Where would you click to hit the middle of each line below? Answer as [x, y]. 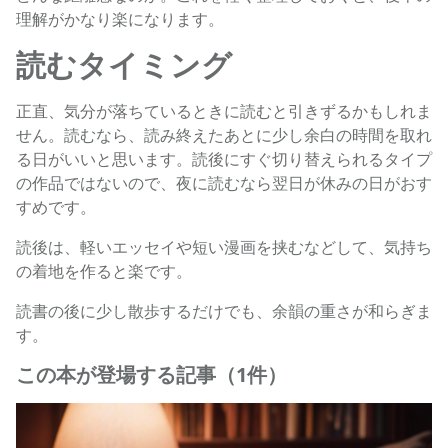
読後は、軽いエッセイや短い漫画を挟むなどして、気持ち [224, 247]
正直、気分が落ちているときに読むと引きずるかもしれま [224, 111]
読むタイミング [124, 65]
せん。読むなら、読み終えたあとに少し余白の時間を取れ [224, 135]
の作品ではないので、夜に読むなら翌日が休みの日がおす [224, 183]
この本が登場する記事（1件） [151, 375]
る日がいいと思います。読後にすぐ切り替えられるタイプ [224, 159]
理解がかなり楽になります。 [120, 19]
